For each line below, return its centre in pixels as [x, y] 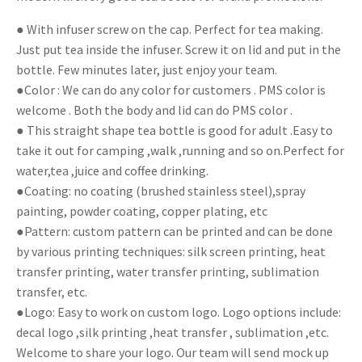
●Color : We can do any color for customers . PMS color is [171, 89]
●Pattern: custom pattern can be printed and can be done [175, 231]
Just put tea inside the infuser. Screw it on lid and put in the [179, 49]
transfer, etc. [52, 291]
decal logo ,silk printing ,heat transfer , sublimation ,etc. [173, 332]
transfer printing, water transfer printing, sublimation [168, 271]
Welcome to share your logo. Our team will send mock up [173, 352]
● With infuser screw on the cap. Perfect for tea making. [170, 29]
